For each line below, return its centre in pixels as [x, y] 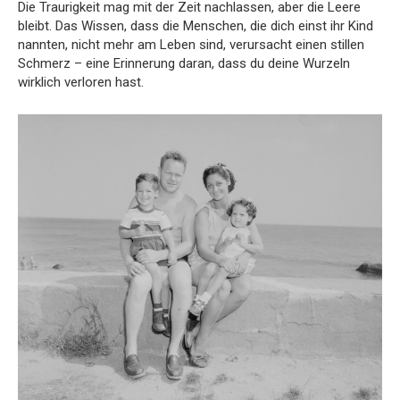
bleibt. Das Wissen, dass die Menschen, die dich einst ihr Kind [196, 25]
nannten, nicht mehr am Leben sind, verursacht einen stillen [191, 44]
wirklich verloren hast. [81, 82]
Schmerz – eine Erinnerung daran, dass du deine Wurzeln [184, 63]
